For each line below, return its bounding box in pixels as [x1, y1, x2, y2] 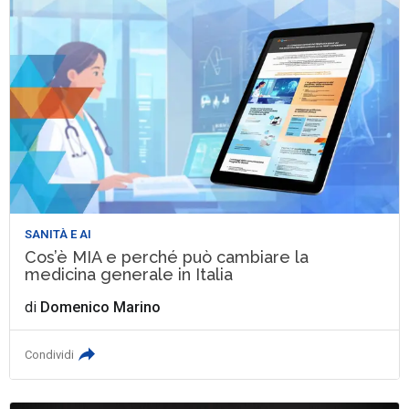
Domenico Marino [40, 298, 162, 316]
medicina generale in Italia [25, 264, 234, 284]
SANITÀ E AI [25, 226, 92, 241]
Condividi [25, 347, 75, 362]
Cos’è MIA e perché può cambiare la [25, 246, 309, 267]
